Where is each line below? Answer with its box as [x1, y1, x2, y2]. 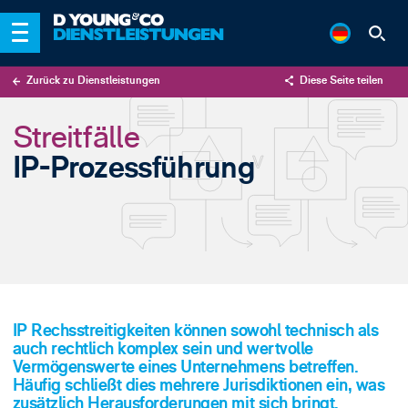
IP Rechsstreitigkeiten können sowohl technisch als [12, 319, 379, 342]
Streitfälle [12, 117, 140, 158]
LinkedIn [303, 132, 346, 147]
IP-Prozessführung [12, 148, 254, 189]
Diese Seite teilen [299, 74, 383, 88]
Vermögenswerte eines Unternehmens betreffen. [12, 355, 359, 378]
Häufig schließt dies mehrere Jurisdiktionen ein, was [12, 373, 385, 396]
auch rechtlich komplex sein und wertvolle [12, 337, 313, 360]
